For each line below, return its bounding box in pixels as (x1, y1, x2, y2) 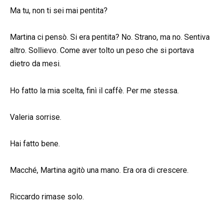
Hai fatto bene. (10, 138, 60, 148)
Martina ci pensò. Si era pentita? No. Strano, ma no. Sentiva (10, 32, 210, 42)
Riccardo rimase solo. (10, 192, 84, 202)
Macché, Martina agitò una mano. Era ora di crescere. (10, 165, 189, 175)
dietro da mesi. (10, 59, 61, 69)
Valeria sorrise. (10, 112, 61, 122)
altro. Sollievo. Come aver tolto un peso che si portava (10, 46, 194, 55)
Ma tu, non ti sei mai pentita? (10, 6, 108, 16)
